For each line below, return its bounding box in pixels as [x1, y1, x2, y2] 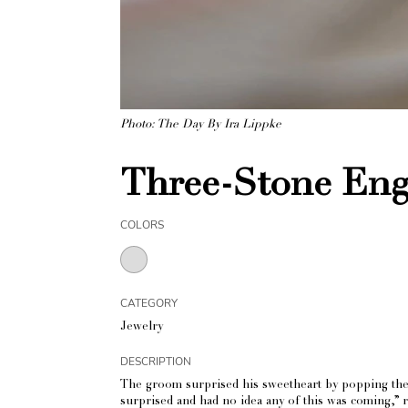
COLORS [120, 218, 164, 232]
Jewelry [120, 321, 163, 333]
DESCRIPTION [120, 354, 191, 369]
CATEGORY [120, 296, 178, 311]
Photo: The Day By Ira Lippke [120, 119, 281, 131]
